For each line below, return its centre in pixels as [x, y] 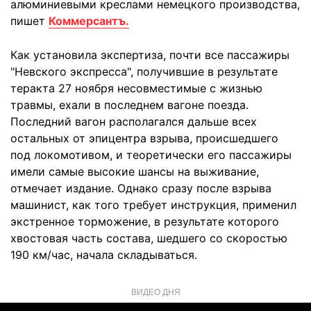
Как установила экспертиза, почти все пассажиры [150, 55]
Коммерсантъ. [89, 21]
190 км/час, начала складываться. [104, 255]
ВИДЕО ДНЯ [155, 291]
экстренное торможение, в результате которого [145, 221]
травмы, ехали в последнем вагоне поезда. [129, 105]
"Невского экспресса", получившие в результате [144, 72]
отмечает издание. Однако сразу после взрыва [141, 188]
